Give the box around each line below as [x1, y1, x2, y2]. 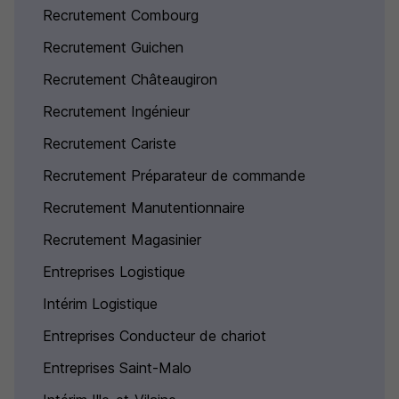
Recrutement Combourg [43, 6, 199, 24]
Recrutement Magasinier [43, 231, 201, 248]
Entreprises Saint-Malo [43, 359, 191, 377]
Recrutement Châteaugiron [43, 70, 217, 88]
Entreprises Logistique [43, 263, 185, 281]
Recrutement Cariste [43, 134, 176, 152]
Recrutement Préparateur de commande [43, 167, 305, 184]
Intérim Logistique [43, 295, 158, 313]
